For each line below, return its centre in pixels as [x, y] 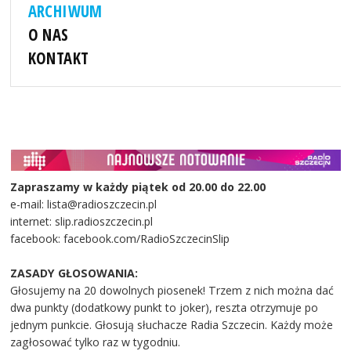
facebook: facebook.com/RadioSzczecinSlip [120, 239]
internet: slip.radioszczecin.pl [82, 222]
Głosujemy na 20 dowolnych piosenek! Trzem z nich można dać [172, 291]
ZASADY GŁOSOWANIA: [74, 273]
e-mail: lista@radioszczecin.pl [85, 204]
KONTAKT [58, 58]
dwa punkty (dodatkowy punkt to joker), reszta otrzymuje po [165, 308]
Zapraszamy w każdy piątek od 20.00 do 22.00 [138, 187]
